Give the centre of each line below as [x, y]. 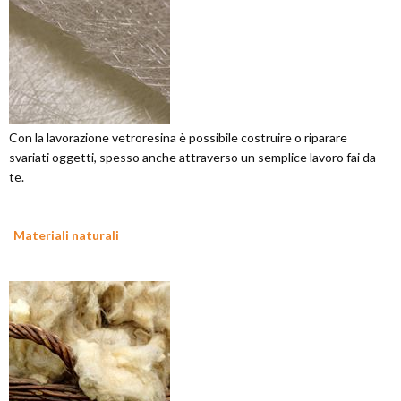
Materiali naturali [66, 235]
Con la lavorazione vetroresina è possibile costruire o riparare [178, 137]
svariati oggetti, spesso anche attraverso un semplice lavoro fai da [192, 157]
